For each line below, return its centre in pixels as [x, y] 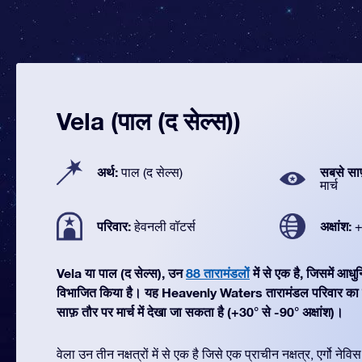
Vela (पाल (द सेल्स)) [149, 121]
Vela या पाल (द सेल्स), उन [121, 273]
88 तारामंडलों [218, 273]
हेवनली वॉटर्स [165, 226]
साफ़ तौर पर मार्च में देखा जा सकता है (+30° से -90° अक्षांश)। [200, 311]
